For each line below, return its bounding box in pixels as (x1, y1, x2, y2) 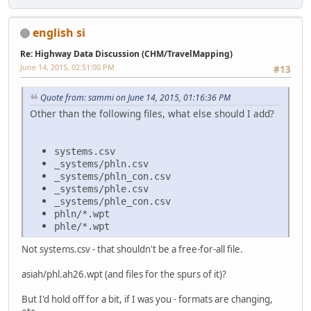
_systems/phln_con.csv (54, 170, 171, 182)
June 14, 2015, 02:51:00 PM (20, 61, 115, 72)
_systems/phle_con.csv (54, 195, 171, 207)
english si (33, 24, 85, 40)
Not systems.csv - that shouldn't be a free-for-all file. (22, 242, 243, 255)
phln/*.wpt (54, 208, 110, 219)
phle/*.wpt (54, 220, 110, 232)
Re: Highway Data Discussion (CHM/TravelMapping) (20, 47, 233, 60)
